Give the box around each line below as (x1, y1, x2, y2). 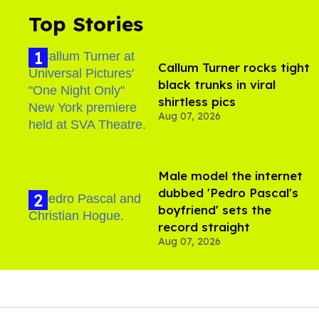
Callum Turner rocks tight (158, 59, 310, 75)
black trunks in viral (158, 76, 276, 92)
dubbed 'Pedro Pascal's (158, 184, 298, 200)
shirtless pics (158, 93, 236, 109)
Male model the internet (158, 167, 303, 183)
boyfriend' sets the (158, 202, 271, 217)
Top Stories (28, 11, 143, 36)
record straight (158, 219, 250, 234)
